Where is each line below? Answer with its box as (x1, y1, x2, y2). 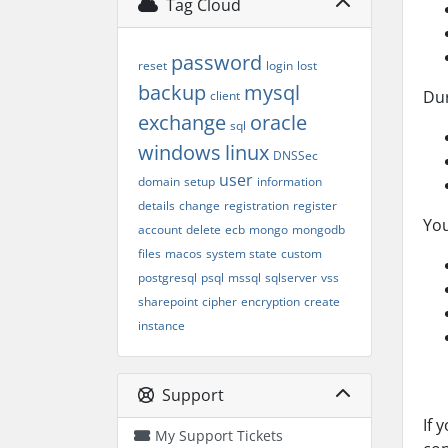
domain (138, 173, 180, 190)
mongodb (292, 221, 345, 238)
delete (186, 221, 221, 238)
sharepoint (138, 293, 198, 310)
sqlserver (265, 269, 317, 286)
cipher (202, 293, 237, 310)
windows (138, 139, 221, 166)
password (171, 49, 262, 76)
